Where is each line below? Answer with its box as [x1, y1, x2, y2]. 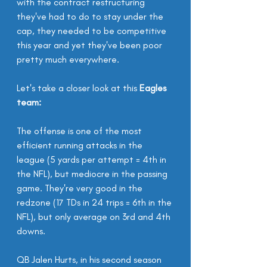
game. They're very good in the [17, 182, 145, 194]
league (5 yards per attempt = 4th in [17, 154, 169, 165]
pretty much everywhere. [17, 54, 119, 65]
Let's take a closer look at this [17, 82, 139, 94]
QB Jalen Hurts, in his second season [17, 254, 164, 265]
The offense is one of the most [17, 125, 144, 136]
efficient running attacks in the [17, 139, 145, 151]
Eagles [139, 82, 169, 94]
